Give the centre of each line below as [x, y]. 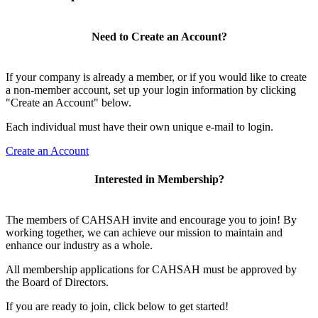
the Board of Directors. [57, 282]
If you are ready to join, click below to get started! [117, 306]
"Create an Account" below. [68, 103]
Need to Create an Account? [159, 37]
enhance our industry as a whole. [79, 245]
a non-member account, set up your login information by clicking [151, 90]
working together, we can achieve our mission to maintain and [144, 232]
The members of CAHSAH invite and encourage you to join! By [151, 219]
